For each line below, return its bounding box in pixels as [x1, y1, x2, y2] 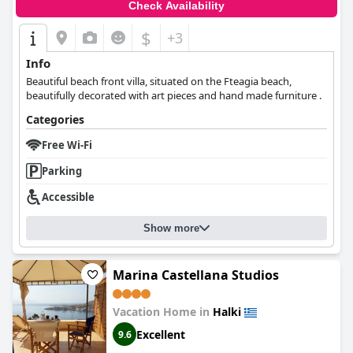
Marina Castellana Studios [113, 266, 279, 284]
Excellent [136, 326, 185, 342]
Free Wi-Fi [42, 138, 92, 152]
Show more [143, 222, 199, 234]
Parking [42, 164, 82, 178]
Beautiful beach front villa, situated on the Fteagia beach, [26, 74, 292, 88]
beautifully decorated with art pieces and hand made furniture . [26, 88, 321, 102]
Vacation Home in [113, 304, 213, 319]
